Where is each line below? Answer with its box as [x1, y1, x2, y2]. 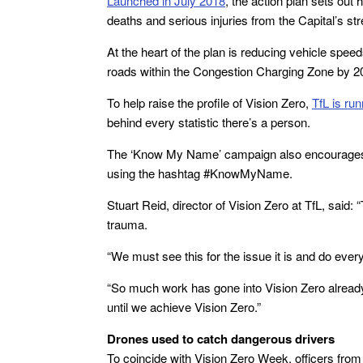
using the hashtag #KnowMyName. [107, 164, 293, 181]
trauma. [107, 216, 147, 233]
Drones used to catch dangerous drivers [107, 330, 335, 348]
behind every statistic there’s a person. [107, 113, 310, 130]
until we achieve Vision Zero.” [107, 298, 261, 315]
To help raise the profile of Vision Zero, [107, 94, 312, 111]
